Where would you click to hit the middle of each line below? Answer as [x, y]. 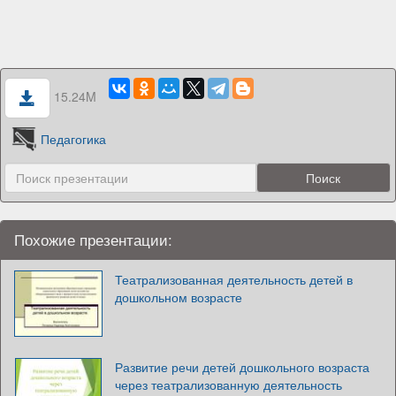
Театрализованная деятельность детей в [234, 279]
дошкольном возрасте [179, 297]
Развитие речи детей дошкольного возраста [242, 367]
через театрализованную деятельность [228, 385]
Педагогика [74, 138]
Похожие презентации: [93, 240]
